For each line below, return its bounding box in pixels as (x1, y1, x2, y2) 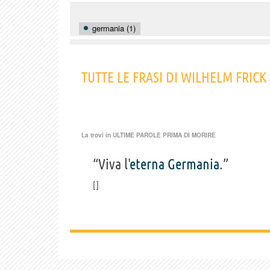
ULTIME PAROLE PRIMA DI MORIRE (113, 131, 216, 140)
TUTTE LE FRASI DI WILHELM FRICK (81, 69, 266, 86)
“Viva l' (93, 156, 130, 173)
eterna (130, 156, 165, 173)
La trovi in (81, 131, 113, 140)
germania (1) (92, 22, 136, 34)
